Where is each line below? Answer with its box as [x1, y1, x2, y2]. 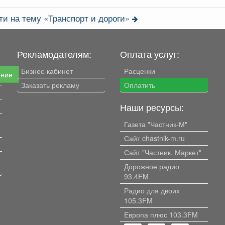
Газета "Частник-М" [124, 119, 187, 129]
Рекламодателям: [17, 47, 91, 60]
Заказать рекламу [21, 79, 79, 90]
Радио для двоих [124, 185, 180, 195]
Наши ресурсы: [120, 100, 184, 114]
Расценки [124, 65, 155, 76]
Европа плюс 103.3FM [124, 209, 198, 219]
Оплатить [124, 79, 155, 90]
